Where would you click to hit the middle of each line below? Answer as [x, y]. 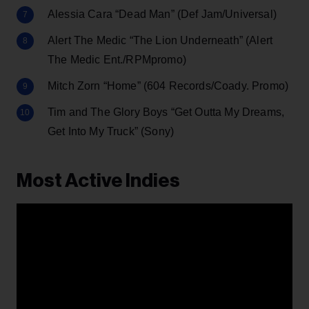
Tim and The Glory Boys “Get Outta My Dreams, [166, 112]
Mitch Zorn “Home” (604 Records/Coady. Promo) [168, 86]
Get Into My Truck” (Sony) [111, 131]
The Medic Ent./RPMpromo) [117, 59]
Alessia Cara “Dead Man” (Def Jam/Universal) [162, 14]
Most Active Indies [98, 180]
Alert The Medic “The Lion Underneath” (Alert [160, 40]
